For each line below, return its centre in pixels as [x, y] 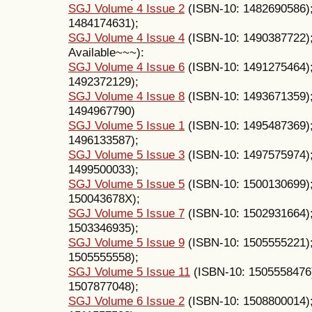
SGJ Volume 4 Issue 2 [126, 9]
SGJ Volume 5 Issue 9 [126, 243]
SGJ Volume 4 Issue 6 [126, 67]
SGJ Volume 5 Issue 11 [129, 272]
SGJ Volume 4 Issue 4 [126, 38]
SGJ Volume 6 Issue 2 [126, 301]
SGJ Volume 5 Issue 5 [126, 184]
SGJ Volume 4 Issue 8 [126, 96]
